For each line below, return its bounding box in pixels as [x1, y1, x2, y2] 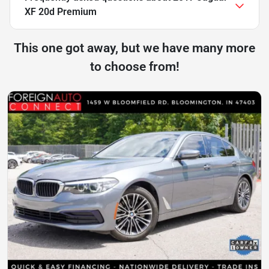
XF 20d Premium [25, 6, 97, 17]
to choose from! [89, 59, 180, 74]
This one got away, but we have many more [14, 41, 255, 55]
